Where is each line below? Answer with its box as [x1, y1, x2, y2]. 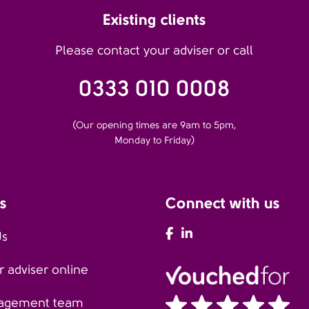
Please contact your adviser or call [55, 43, 254, 57]
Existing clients [102, 10, 206, 28]
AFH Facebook [173, 227, 254, 241]
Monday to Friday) [114, 134, 195, 146]
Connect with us [166, 194, 280, 212]
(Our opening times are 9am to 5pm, [72, 119, 237, 130]
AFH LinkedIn [192, 227, 266, 241]
